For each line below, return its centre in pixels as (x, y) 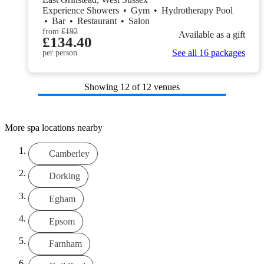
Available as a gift (212, 34)
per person (60, 53)
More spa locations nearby (54, 127)
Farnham (65, 244)
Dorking (64, 176)
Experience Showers (82, 11)
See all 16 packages (209, 53)
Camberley (69, 154)
